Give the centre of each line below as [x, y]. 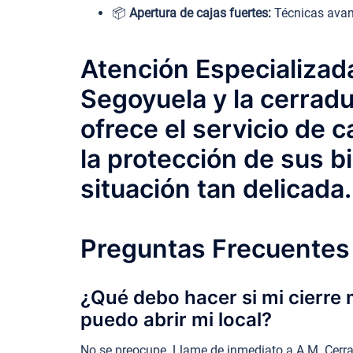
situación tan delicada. [216, 188]
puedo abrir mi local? [176, 319]
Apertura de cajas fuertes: [200, 13]
